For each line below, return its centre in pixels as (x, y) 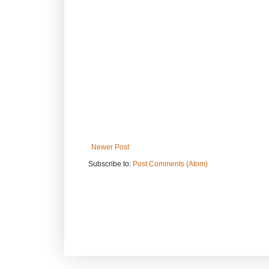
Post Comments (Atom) (170, 164)
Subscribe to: (110, 164)
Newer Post (110, 147)
